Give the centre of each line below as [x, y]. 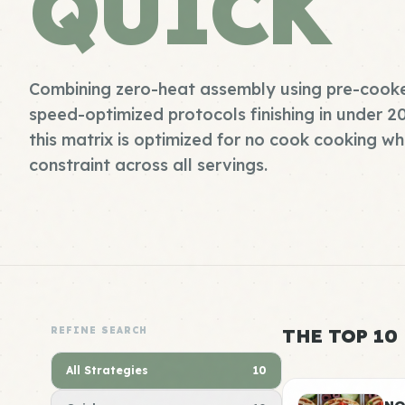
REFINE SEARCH [99, 330]
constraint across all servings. [148, 165]
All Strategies [107, 370]
